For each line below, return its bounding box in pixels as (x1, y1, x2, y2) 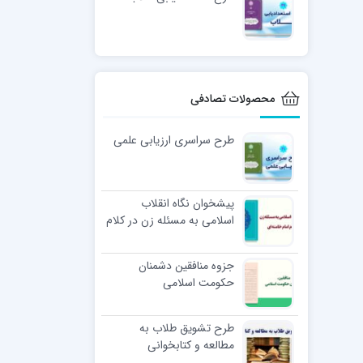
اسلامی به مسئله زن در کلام (105, 211, 234, 229)
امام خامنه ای (173, 228, 234, 246)
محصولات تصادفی (190, 89, 275, 108)
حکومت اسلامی (162, 273, 234, 292)
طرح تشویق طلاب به (139, 318, 234, 337)
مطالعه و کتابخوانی (147, 335, 234, 354)
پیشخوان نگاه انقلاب (140, 194, 234, 212)
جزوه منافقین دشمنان (138, 256, 234, 275)
